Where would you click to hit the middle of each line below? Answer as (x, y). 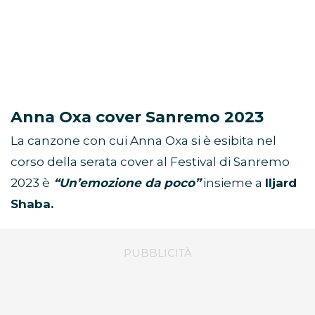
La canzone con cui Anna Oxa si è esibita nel (143, 141)
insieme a (233, 183)
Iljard (281, 183)
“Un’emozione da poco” (125, 183)
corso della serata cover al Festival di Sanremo (150, 162)
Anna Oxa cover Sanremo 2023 (137, 117)
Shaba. (32, 204)
